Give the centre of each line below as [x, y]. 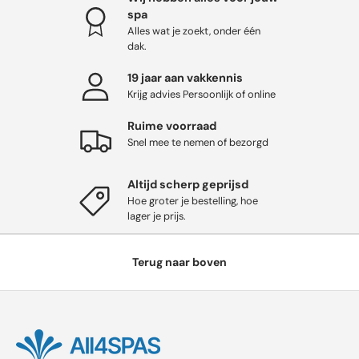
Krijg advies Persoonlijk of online [202, 95]
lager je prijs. [157, 216]
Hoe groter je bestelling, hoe [193, 201]
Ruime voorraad [172, 126]
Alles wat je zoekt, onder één [194, 31]
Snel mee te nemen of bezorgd [198, 143]
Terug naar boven [179, 262]
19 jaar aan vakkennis [185, 78]
